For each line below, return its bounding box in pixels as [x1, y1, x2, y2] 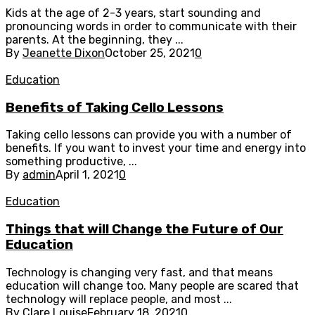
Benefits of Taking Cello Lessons [6, 99, 224, 115]
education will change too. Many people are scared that [6, 278, 299, 292]
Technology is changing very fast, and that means [6, 265, 273, 279]
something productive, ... [6, 155, 137, 169]
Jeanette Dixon [22, 46, 105, 60]
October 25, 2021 [105, 46, 195, 60]
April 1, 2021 [56, 168, 119, 182]
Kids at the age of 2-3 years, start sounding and [6, 6, 261, 20]
